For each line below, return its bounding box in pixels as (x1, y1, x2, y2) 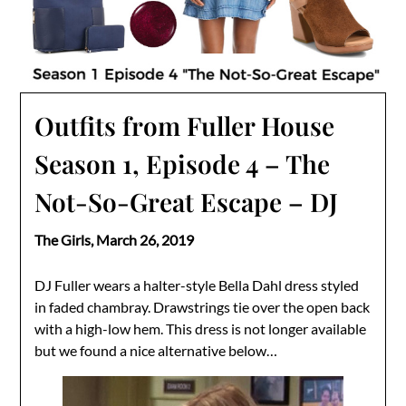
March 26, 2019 (96, 230, 195, 248)
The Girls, (34, 230, 97, 248)
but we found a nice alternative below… (34, 341, 278, 359)
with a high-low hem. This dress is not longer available (34, 319, 367, 337)
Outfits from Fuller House (34, 108, 335, 142)
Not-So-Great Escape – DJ (34, 184, 339, 218)
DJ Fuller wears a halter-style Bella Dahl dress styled (34, 275, 360, 294)
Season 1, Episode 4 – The (34, 146, 331, 180)
